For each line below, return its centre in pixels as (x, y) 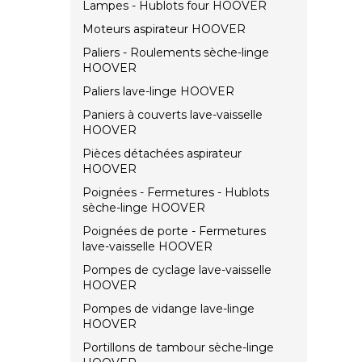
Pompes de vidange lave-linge (168, 309)
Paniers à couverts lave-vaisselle (173, 115)
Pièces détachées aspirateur (162, 154)
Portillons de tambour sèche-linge (178, 348)
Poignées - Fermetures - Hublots (176, 193)
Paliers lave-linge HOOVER (158, 92)
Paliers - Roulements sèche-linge (176, 53)
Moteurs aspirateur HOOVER (164, 29)
